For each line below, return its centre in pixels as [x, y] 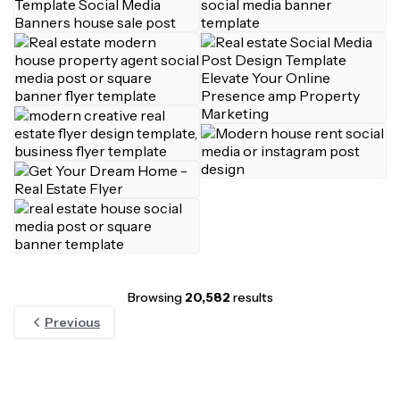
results [251, 297]
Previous [72, 322]
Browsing [156, 297]
